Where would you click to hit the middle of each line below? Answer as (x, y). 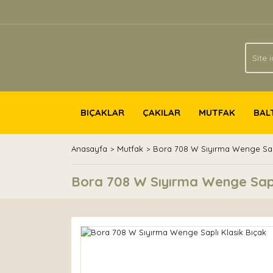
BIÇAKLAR (102, 112)
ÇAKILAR (161, 112)
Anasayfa (89, 149)
